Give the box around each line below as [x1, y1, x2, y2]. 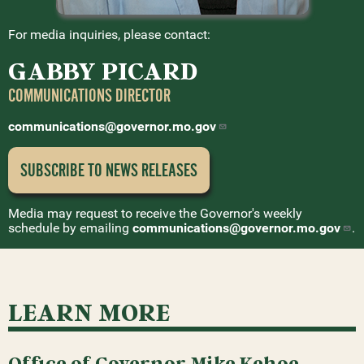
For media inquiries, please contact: [8, 27, 210, 43]
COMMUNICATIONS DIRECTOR [8, 84, 171, 107]
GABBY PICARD [8, 54, 198, 86]
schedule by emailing [8, 220, 132, 236]
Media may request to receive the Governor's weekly [8, 206, 302, 222]
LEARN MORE [8, 296, 171, 327]
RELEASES [141, 159, 197, 182]
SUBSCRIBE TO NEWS [20, 159, 141, 182]
